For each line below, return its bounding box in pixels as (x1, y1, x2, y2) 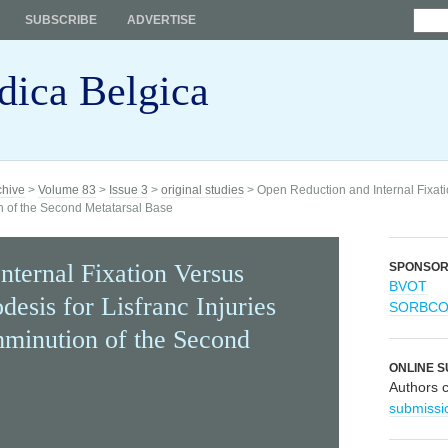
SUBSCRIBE (25, 13, 97, 27)
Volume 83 (38, 183, 96, 197)
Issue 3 (109, 183, 148, 197)
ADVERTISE (127, 13, 196, 27)
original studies (161, 183, 244, 197)
